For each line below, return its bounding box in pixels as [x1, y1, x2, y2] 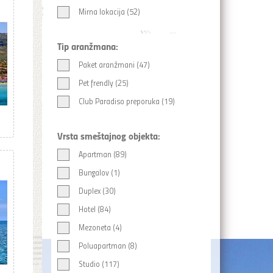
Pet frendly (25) [78, 77, 129, 88]
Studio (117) [78, 258, 119, 269]
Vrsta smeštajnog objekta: [57, 129, 160, 143]
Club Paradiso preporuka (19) [78, 96, 175, 107]
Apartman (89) [78, 149, 127, 160]
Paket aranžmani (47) [78, 59, 150, 70]
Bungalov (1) [78, 167, 120, 178]
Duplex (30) [78, 185, 116, 196]
